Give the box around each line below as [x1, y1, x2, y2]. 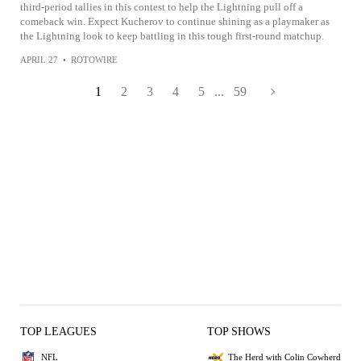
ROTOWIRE [71, 54, 118, 64]
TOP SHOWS [207, 325, 271, 338]
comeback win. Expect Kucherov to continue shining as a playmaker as [20, 15, 330, 27]
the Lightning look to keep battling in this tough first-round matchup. [20, 29, 324, 42]
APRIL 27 [20, 54, 58, 64]
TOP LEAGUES [20, 325, 97, 338]
